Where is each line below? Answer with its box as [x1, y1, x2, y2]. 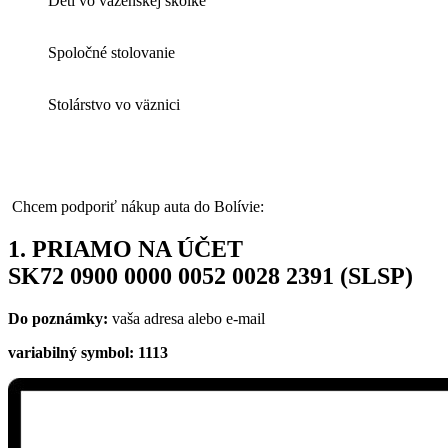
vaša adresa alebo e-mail [112, 309, 265, 327]
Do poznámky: [8, 309, 112, 327]
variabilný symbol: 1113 [8, 343, 168, 361]
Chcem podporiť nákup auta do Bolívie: [8, 197, 264, 215]
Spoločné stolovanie [48, 43, 175, 61]
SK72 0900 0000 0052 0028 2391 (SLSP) [8, 262, 413, 289]
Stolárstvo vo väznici [48, 95, 180, 113]
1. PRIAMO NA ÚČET [8, 235, 243, 262]
